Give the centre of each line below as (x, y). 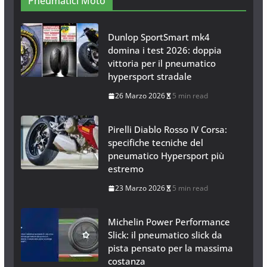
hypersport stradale (150, 77)
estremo (125, 169)
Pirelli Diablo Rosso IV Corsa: (167, 130)
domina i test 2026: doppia (164, 50)
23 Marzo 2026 (140, 188)
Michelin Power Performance (169, 222)
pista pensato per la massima (170, 248)
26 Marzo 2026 (140, 96)
